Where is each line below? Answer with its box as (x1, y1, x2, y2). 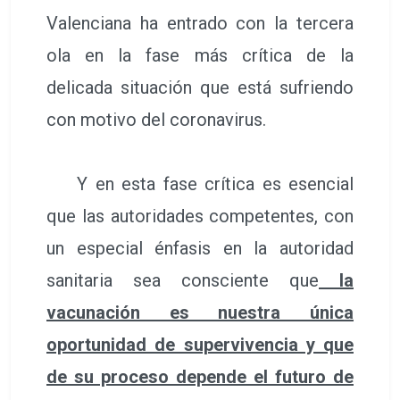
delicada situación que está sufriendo (46, 76, 354, 98)
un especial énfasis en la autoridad (46, 237, 354, 259)
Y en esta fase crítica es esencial (46, 172, 354, 195)
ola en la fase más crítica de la (46, 44, 354, 66)
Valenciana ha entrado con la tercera (46, 12, 354, 34)
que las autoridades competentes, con (46, 204, 354, 227)
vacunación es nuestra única (46, 301, 354, 323)
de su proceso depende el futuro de (46, 365, 354, 387)
